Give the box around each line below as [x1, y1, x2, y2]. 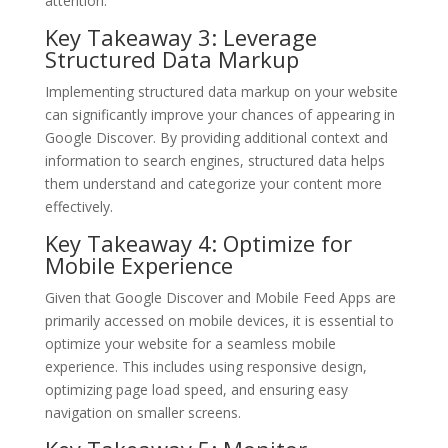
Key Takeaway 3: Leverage [44, 21, 317, 52]
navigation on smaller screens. [44, 402, 241, 422]
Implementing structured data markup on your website [44, 81, 398, 101]
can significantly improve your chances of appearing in [44, 104, 395, 124]
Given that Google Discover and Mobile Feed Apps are [44, 287, 396, 307]
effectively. [44, 196, 113, 216]
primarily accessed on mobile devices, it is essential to [44, 310, 394, 330]
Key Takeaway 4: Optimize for [44, 227, 352, 258]
